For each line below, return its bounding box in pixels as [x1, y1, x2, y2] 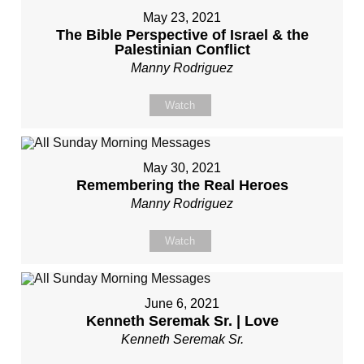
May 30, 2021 [143, 161, 221, 175]
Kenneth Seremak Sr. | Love [85, 313, 279, 329]
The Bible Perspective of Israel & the [55, 27, 309, 43]
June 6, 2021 [145, 297, 219, 310]
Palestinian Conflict [114, 41, 250, 58]
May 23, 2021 [143, 11, 221, 24]
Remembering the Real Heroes [76, 177, 288, 193]
